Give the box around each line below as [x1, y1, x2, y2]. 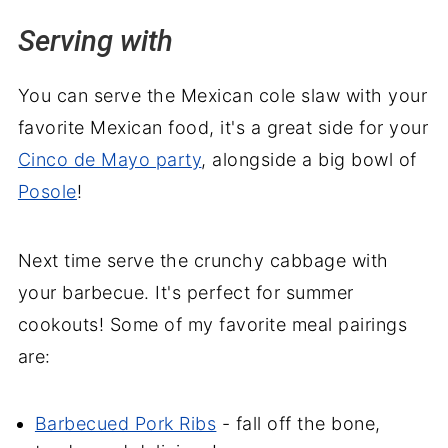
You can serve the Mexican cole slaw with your [17, 84, 428, 106]
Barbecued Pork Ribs [34, 412, 217, 434]
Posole [17, 180, 77, 202]
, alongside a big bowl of [201, 148, 417, 170]
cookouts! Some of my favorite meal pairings [17, 313, 408, 335]
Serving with [17, 23, 173, 58]
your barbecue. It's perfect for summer [17, 281, 354, 303]
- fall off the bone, [216, 412, 381, 434]
